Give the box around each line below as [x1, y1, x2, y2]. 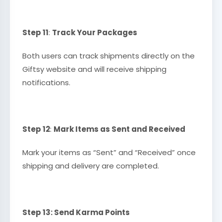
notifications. [22, 77, 70, 88]
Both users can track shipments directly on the [22, 51, 195, 61]
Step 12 [22, 124, 50, 135]
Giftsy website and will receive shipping [22, 64, 166, 75]
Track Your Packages [52, 27, 137, 38]
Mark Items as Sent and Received [54, 124, 185, 135]
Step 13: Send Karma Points [22, 207, 130, 218]
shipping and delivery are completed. [22, 161, 159, 171]
